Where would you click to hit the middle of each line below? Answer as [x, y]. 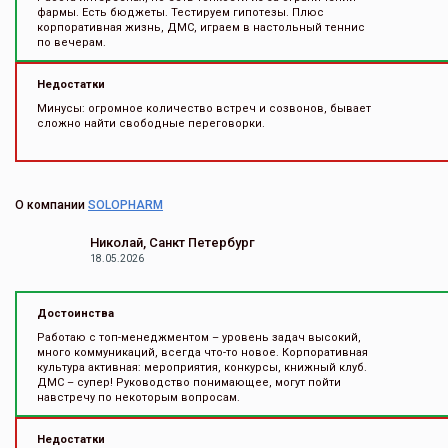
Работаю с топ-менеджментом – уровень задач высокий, [199, 337]
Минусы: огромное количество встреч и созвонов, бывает [204, 108]
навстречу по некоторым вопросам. [138, 397]
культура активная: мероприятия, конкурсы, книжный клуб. [202, 367]
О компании [51, 205]
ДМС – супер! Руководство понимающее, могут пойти [189, 382]
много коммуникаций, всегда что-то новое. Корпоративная [202, 352]
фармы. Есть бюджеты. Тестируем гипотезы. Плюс [180, 12]
